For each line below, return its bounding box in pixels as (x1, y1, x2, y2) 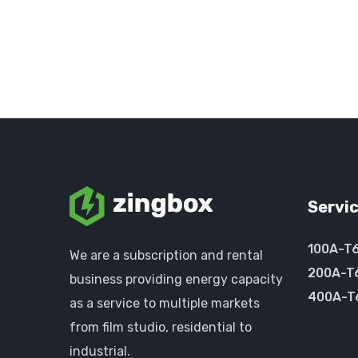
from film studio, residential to (69, 320, 252, 335)
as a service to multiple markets (69, 296, 260, 311)
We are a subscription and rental (69, 248, 263, 263)
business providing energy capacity (69, 272, 283, 287)
